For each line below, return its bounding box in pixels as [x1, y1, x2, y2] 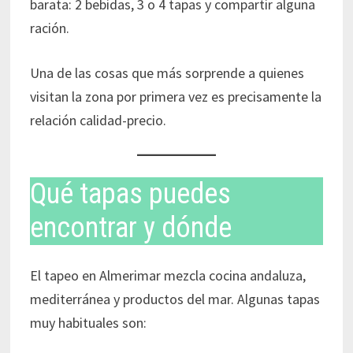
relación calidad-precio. [29, 111, 166, 130]
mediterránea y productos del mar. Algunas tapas [29, 290, 320, 309]
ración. [29, 19, 69, 38]
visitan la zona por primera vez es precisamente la [29, 87, 321, 106]
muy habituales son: [29, 314, 147, 333]
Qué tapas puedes [29, 177, 231, 211]
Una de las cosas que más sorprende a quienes [29, 64, 304, 83]
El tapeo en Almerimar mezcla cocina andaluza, [29, 266, 306, 285]
